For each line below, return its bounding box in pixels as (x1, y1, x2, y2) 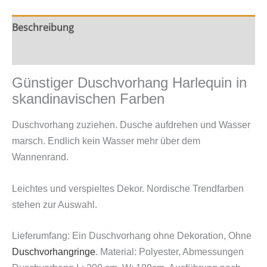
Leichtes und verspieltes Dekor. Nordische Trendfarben (12, 183, 244, 194)
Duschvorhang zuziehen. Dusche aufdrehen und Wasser (12, 119, 250, 130)
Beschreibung (12, 21, 74, 35)
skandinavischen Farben (12, 91, 164, 107)
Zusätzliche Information (12, 46, 119, 60)
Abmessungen (182, 247, 244, 257)
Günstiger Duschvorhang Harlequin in (12, 74, 247, 91)
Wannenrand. (12, 151, 69, 162)
